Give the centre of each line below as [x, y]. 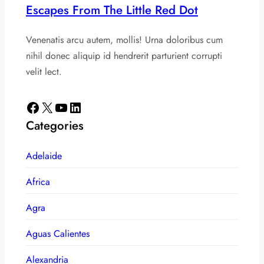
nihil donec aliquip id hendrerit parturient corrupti [124, 55]
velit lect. [44, 71]
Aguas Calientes [58, 233]
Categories [55, 125]
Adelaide [44, 156]
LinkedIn [72, 107]
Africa [38, 181]
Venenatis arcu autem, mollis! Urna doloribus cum [124, 39]
